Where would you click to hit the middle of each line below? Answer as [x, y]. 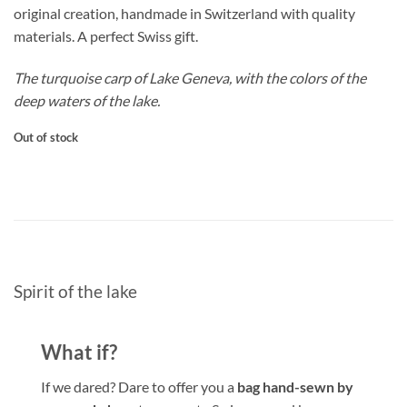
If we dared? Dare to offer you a [139, 386]
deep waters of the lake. [87, 100]
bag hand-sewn [286, 386]
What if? [79, 352]
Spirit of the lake [75, 292]
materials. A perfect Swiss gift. [106, 35]
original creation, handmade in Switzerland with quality [184, 13]
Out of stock [46, 138]
